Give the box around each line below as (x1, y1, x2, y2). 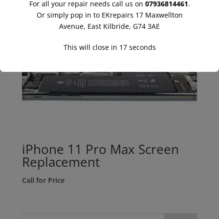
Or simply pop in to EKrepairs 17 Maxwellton (36, 10, 183, 20)
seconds (127, 42, 156, 52)
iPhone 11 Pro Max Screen (22, 140, 179, 158)
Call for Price (22, 175, 65, 185)
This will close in (63, 42, 119, 52)
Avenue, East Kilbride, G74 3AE (59, 21, 160, 31)
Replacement (22, 153, 100, 171)
